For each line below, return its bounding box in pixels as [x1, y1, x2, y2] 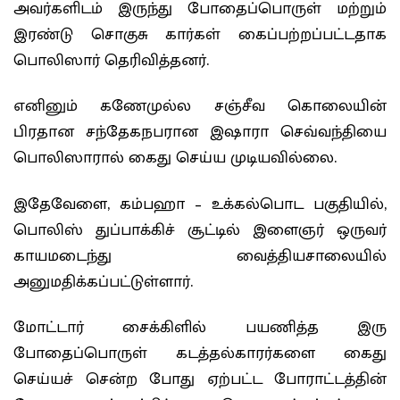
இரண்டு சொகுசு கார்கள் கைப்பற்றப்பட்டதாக [13, 21, 387, 48]
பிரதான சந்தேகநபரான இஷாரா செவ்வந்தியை [13, 119, 387, 146]
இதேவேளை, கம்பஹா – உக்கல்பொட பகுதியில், [13, 190, 387, 218]
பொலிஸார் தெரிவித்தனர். [13, 46, 209, 74]
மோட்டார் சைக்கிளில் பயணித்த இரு [13, 314, 387, 341]
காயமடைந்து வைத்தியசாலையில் [13, 242, 387, 270]
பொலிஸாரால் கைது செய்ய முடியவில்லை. [13, 145, 337, 171]
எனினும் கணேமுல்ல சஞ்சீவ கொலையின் [13, 93, 387, 120]
